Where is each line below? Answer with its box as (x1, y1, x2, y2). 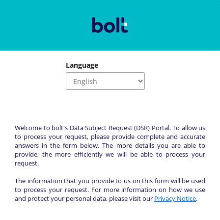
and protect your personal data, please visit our (15, 194, 154, 203)
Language (65, 60, 98, 70)
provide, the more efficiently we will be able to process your (15, 150, 205, 159)
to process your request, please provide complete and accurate (15, 132, 205, 141)
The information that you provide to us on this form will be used (15, 176, 205, 185)
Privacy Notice (154, 194, 196, 203)
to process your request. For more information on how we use (15, 185, 205, 194)
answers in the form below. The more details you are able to (15, 141, 205, 150)
